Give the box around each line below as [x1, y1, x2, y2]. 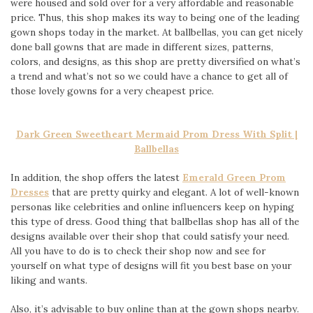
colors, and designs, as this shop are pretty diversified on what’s [10, 55, 300, 68]
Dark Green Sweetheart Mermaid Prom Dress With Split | [15, 127, 298, 140]
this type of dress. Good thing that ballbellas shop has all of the [10, 214, 299, 228]
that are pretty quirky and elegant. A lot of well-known [49, 185, 299, 198]
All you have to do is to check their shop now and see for [10, 244, 265, 257]
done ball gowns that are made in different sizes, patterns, [10, 41, 273, 53]
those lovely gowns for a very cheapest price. [10, 85, 214, 97]
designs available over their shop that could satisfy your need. [10, 229, 289, 242]
